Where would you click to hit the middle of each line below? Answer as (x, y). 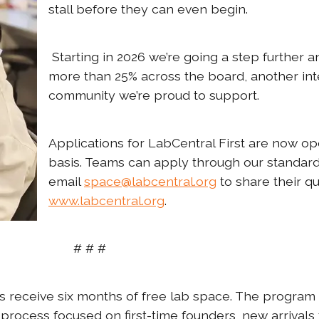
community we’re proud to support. (156, 95)
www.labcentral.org (106, 200)
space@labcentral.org (150, 181)
